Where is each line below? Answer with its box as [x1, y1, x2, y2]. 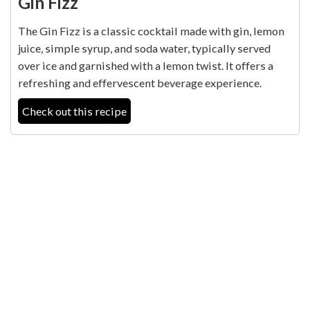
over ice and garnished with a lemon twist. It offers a [18, 59, 273, 73]
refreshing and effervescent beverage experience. [18, 76, 262, 90]
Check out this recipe [22, 104, 127, 118]
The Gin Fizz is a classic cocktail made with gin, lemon [18, 24, 284, 38]
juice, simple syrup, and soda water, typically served [18, 42, 271, 55]
